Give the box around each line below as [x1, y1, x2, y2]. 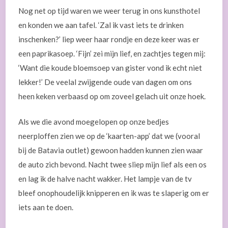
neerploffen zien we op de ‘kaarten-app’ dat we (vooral [18, 131, 201, 140]
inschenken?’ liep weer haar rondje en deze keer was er [18, 34, 200, 44]
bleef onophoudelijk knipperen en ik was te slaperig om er [18, 188, 210, 197]
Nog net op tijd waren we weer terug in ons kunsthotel [18, 6, 201, 15]
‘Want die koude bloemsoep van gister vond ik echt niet [18, 63, 203, 72]
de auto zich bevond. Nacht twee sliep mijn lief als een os [18, 160, 207, 169]
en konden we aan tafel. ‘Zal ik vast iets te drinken [18, 20, 184, 30]
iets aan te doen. [18, 203, 74, 212]
